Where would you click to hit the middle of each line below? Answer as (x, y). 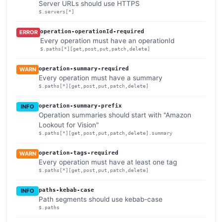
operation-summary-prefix (80, 106)
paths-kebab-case (66, 190)
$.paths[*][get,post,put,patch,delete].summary (106, 133)
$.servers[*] (57, 11)
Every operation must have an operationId (108, 40)
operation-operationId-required (92, 31)
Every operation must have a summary (101, 78)
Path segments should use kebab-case (101, 199)
